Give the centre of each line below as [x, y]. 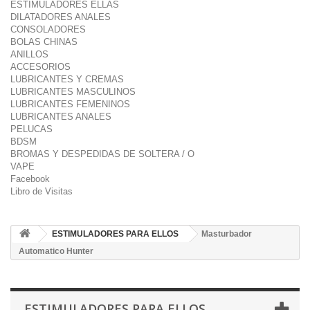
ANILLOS [29, 54]
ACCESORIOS [40, 67]
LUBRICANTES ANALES [61, 117]
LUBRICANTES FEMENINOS [70, 104]
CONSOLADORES [48, 29]
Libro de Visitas [42, 191]
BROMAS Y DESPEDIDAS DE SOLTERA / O [102, 154]
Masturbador [227, 234]
